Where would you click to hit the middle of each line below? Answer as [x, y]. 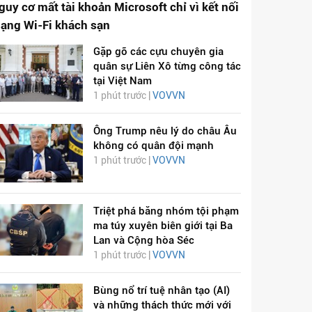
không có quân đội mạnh [153, 146]
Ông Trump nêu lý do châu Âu [165, 131]
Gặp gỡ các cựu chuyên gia [158, 52]
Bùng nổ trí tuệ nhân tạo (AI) [161, 291]
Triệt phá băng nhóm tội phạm [166, 211]
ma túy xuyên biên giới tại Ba [163, 226]
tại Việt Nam [122, 81]
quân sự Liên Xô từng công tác [167, 67]
